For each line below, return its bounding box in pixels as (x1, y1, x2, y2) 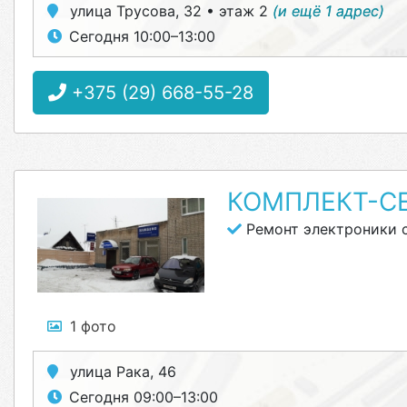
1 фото (70, 317, 116, 335)
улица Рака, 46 (65, 362, 176, 381)
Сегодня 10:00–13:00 (69, 27, 215, 45)
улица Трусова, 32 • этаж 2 (65, 2, 273, 20)
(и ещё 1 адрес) (273, 2, 384, 20)
